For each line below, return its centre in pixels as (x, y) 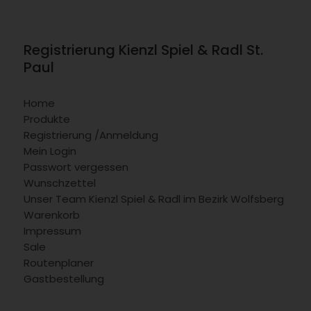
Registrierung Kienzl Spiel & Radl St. (143, 50)
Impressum (52, 230)
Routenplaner (58, 262)
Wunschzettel (59, 183)
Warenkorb (51, 215)
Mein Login (50, 151)
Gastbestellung (64, 278)
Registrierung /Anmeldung (91, 135)
